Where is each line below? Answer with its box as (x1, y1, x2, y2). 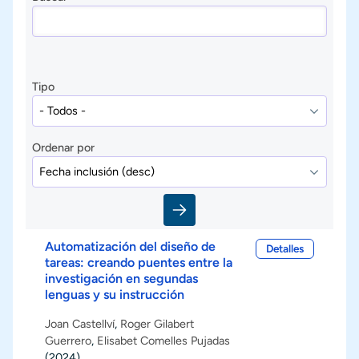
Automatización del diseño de (45, 238, 216, 254)
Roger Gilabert (120, 316, 194, 331)
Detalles (266, 242, 304, 256)
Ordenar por (32, 139, 95, 155)
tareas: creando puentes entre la (45, 254, 232, 270)
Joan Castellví (45, 316, 115, 331)
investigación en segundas (45, 270, 198, 286)
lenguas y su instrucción (45, 286, 184, 302)
